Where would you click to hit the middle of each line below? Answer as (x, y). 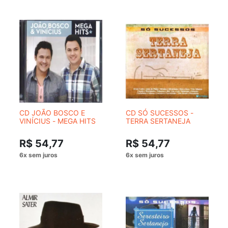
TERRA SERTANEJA (158, 121)
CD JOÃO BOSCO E (52, 113)
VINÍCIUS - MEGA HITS (58, 121)
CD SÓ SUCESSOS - (160, 113)
